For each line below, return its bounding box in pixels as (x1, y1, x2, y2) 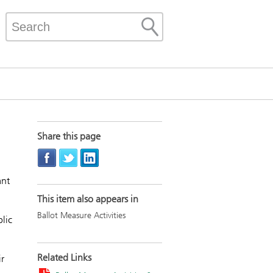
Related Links (37, 251, 91, 263)
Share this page (37, 130, 101, 142)
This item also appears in (37, 193, 138, 205)
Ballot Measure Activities (37, 210, 126, 221)
